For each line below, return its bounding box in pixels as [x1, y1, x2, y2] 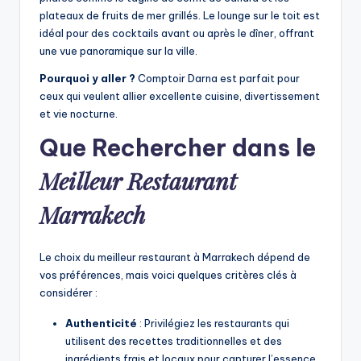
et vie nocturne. [39, 107, 118, 121]
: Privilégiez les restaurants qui [137, 317, 289, 330]
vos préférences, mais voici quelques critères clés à [39, 268, 297, 282]
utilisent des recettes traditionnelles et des [65, 334, 282, 348]
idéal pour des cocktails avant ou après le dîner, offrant [39, 27, 314, 40]
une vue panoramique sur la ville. [39, 44, 197, 58]
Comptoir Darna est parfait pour [135, 72, 300, 85]
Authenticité [65, 317, 137, 330]
